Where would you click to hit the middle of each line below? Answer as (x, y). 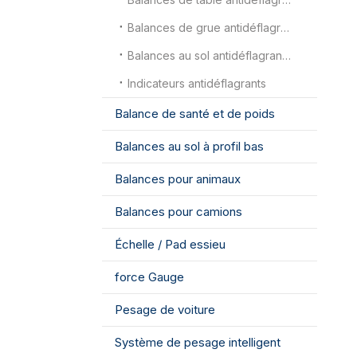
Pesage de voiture (165, 309)
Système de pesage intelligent (198, 342)
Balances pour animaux (178, 178)
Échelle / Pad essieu (171, 244)
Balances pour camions (179, 211)
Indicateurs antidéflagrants (197, 83)
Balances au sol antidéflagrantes (287, 55)
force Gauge (150, 277)
